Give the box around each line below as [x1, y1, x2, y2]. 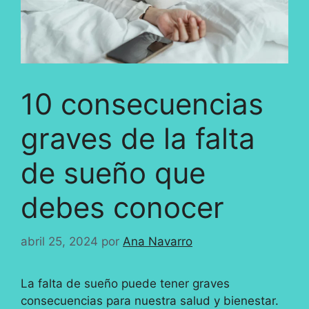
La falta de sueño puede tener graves [21, 276, 230, 290]
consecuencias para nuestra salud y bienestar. [21, 293, 279, 308]
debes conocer [21, 190, 224, 226]
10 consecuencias [21, 86, 263, 122]
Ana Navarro [123, 234, 192, 248]
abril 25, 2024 [21, 234, 98, 248]
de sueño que [21, 155, 206, 191]
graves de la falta [21, 121, 255, 157]
